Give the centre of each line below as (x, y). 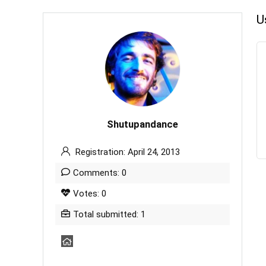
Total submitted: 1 (109, 214)
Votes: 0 (90, 194)
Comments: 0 (100, 173)
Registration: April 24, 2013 (126, 152)
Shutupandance (142, 124)
